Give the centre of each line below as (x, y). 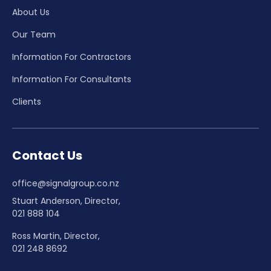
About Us (31, 12)
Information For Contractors (72, 57)
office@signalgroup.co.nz (66, 184)
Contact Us (47, 156)
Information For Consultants (72, 80)
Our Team (34, 35)
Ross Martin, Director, (56, 236)
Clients (27, 102)
